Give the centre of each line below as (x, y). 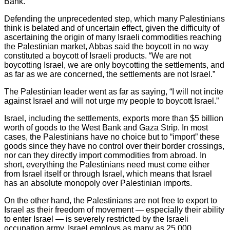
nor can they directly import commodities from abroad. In (105, 155)
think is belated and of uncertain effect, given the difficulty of (112, 28)
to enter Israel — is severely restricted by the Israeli (96, 219)
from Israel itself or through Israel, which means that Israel (108, 174)
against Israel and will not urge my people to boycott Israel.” (111, 101)
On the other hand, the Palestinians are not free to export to (111, 200)
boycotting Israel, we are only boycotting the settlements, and (114, 65)
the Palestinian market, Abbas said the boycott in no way (106, 46)
